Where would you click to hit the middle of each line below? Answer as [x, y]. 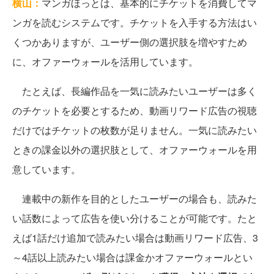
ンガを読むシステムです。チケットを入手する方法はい [135, 22]
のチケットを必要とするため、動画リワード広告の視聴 [135, 110]
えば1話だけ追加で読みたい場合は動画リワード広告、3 [135, 238]
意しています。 [46, 169]
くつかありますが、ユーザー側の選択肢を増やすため [130, 42]
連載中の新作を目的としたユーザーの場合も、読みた [135, 198]
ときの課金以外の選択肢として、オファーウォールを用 [135, 150]
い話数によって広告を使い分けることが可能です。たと [135, 218]
